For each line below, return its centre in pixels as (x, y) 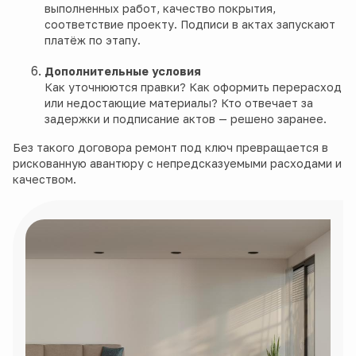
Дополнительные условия (123, 72)
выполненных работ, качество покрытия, (160, 9)
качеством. (44, 180)
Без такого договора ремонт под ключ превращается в (170, 148)
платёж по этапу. (93, 41)
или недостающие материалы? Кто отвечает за (179, 103)
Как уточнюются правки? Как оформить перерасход (193, 87)
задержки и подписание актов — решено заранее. (186, 119)
